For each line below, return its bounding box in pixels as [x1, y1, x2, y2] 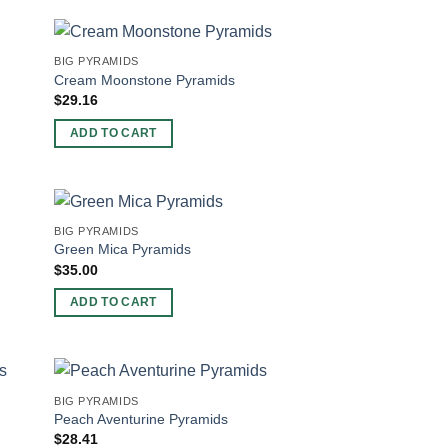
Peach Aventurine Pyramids [54, 410, 229, 427]
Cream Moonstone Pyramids [54, 71, 236, 88]
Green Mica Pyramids [54, 241, 192, 258]
